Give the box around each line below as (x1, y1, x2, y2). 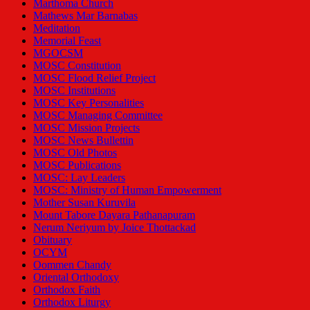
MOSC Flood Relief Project (33, 72, 156, 84)
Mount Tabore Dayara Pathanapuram (33, 209, 195, 221)
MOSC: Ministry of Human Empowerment (33, 184, 221, 196)
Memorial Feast (33, 35, 101, 46)
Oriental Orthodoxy (33, 271, 119, 283)
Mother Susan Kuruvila (33, 197, 136, 208)
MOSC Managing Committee (33, 109, 163, 121)
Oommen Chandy (33, 259, 111, 271)
